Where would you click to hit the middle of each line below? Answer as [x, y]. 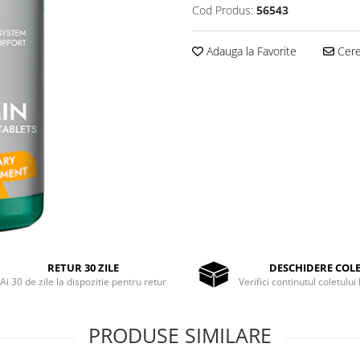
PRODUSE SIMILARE [180, 335]
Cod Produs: [223, 10]
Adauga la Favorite [250, 51]
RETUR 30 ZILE [84, 267]
